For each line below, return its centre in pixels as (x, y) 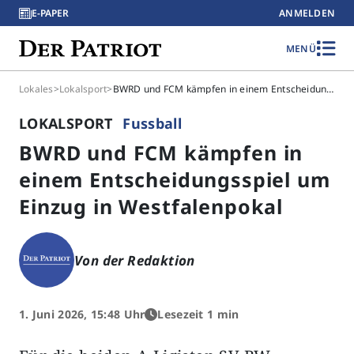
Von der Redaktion (135, 260)
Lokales (36, 89)
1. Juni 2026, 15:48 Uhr (82, 314)
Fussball (153, 123)
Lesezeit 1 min (198, 314)
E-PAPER (50, 13)
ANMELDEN (307, 13)
